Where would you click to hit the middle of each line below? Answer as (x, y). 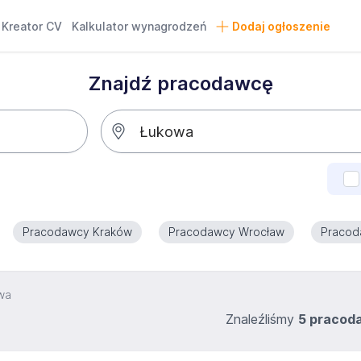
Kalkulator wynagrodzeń (139, 26)
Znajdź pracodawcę (180, 83)
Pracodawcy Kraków (77, 232)
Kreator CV (32, 26)
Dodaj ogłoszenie (281, 26)
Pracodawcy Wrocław (226, 232)
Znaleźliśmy (262, 319)
